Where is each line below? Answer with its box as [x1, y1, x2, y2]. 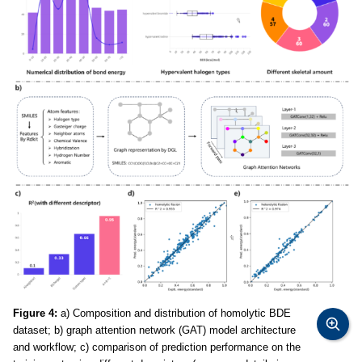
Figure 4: [13, 307, 57, 320]
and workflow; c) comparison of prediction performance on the [13, 341, 301, 354]
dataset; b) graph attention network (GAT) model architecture [13, 324, 296, 337]
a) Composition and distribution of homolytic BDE [57, 307, 291, 320]
